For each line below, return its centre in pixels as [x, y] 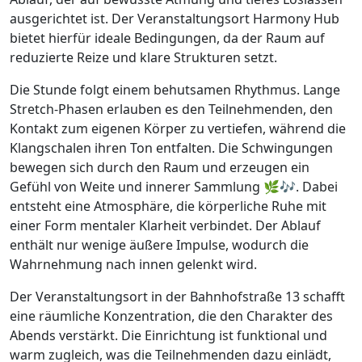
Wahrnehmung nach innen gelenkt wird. [133, 265]
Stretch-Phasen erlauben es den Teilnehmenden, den [171, 109]
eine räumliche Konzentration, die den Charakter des [171, 316]
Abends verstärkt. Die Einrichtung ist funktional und [168, 336]
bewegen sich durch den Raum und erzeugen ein [160, 168]
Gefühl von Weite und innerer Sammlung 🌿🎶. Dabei [174, 187]
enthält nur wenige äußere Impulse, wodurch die [159, 245]
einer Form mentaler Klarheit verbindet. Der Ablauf [165, 226]
